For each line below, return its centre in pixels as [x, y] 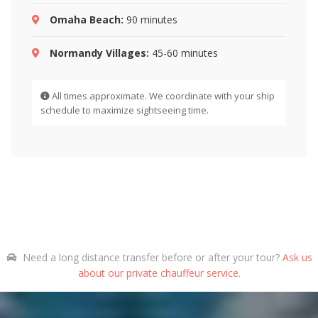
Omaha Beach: [87, 20]
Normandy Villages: [99, 53]
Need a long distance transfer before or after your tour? [151, 257]
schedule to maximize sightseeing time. [125, 110]
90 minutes [150, 20]
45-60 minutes [183, 53]
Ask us [297, 257]
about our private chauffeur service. [159, 273]
